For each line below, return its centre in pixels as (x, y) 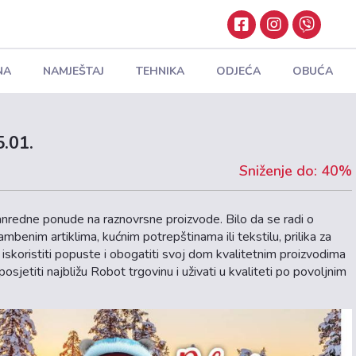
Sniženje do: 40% (295, 171)
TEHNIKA (160, 71)
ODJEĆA (238, 71)
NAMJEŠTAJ (73, 71)
